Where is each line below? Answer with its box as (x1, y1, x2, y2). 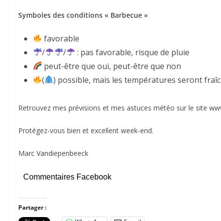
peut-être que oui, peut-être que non (42, 60, 182, 72)
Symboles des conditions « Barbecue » (18, 10, 148, 20)
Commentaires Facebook (23, 172, 111, 181)
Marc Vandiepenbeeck (18, 148, 88, 158)
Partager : (18, 203, 46, 212)
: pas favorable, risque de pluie (74, 46, 189, 58)
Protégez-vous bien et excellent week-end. (18, 125, 153, 135)
